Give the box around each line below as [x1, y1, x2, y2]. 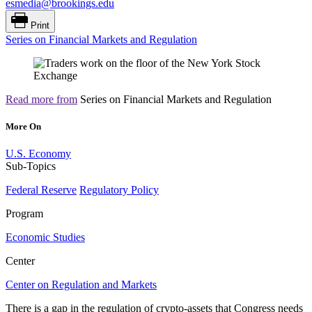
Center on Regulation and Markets [6, 279, 157, 291]
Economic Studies [6, 231, 85, 244]
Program [6, 208, 43, 220]
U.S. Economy [6, 148, 71, 160]
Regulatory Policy [79, 184, 159, 196]
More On [6, 120, 41, 132]
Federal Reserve [6, 184, 77, 196]
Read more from [6, 93, 77, 105]
